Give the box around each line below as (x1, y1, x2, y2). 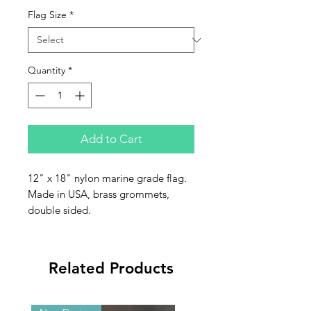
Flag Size (28, 8, 67, 22)
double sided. (28, 203, 91, 217)
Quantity (28, 64, 65, 77)
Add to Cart (80, 132, 142, 146)
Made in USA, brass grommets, (28, 187, 169, 201)
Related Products (49, 259, 174, 278)
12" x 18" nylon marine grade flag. (28, 171, 187, 185)
